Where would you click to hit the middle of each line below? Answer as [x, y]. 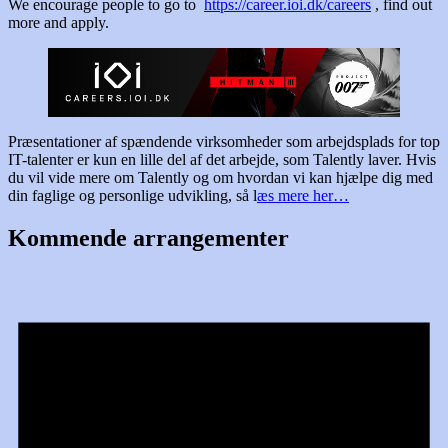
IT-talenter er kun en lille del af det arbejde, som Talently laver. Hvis [222, 159]
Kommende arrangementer [148, 237]
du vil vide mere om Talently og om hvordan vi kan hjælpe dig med [220, 177]
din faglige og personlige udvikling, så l [132, 195]
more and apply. [58, 23]
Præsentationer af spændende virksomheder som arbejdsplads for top [224, 141]
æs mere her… [303, 195]
